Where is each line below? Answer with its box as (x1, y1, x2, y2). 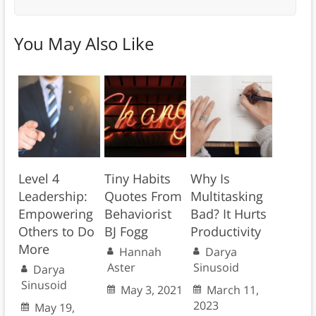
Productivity (190, 222, 261, 240)
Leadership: (18, 187, 87, 205)
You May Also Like (13, 31, 154, 55)
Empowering (18, 205, 93, 222)
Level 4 (18, 169, 59, 187)
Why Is (190, 169, 230, 187)
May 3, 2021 (120, 281, 183, 298)
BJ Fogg (104, 222, 148, 240)
